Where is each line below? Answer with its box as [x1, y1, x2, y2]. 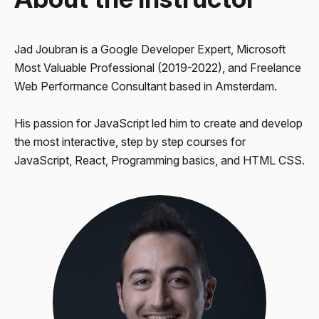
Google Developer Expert [100, 41, 231, 56]
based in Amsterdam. [167, 78, 277, 93]
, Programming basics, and [105, 152, 243, 167]
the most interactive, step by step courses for [14, 134, 246, 149]
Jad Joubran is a [14, 41, 100, 56]
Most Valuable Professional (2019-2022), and [14, 60, 250, 75]
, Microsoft [231, 41, 286, 56]
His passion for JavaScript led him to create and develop [14, 115, 303, 130]
